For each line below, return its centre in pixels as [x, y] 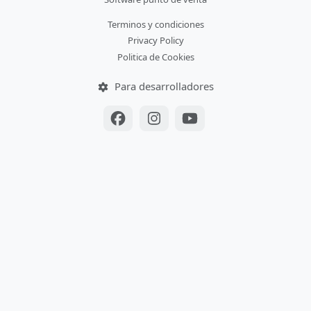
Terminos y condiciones [155, 25]
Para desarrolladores [162, 86]
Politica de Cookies [155, 57]
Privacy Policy [155, 41]
